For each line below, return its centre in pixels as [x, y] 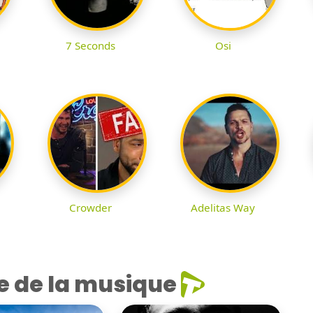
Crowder [90, 208]
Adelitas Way [223, 208]
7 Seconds [90, 46]
